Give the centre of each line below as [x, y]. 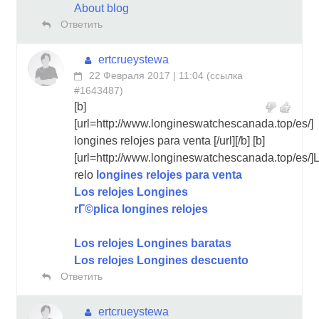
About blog [101, 8]
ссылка [226, 75]
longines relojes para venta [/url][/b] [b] [169, 140]
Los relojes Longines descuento [161, 260]
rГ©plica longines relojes [141, 209]
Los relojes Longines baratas [153, 243]
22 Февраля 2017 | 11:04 [146, 75]
